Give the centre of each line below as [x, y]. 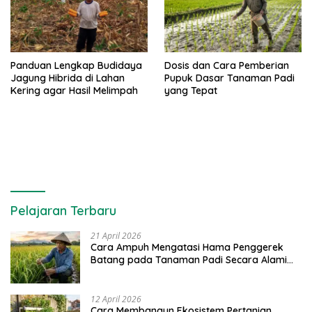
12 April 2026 [116, 299]
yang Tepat [191, 91]
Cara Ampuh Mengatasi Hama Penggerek [187, 248]
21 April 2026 [116, 236]
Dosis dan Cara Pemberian [227, 66]
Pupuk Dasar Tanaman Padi [229, 78]
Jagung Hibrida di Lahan [68, 78]
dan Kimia [114, 273]
